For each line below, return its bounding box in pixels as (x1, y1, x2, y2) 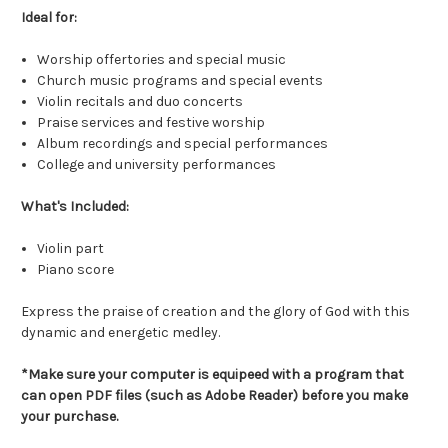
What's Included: (21, 198, 129, 216)
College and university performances (37, 156, 277, 174)
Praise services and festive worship (37, 114, 266, 132)
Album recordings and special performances (37, 135, 329, 153)
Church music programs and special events (37, 72, 324, 90)
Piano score (37, 261, 115, 279)
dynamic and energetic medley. (21, 324, 220, 342)
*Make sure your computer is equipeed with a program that (21, 366, 404, 384)
